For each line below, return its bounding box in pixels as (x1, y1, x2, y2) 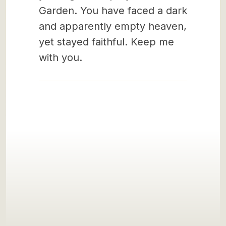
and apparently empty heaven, (39, 20, 187, 32)
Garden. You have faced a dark (39, 5, 187, 17)
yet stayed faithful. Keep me (39, 36, 174, 48)
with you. (39, 51, 82, 64)
